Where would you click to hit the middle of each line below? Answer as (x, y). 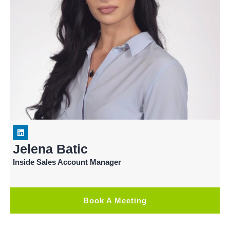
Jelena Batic (50, 149)
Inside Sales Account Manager (67, 162)
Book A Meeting (115, 200)
